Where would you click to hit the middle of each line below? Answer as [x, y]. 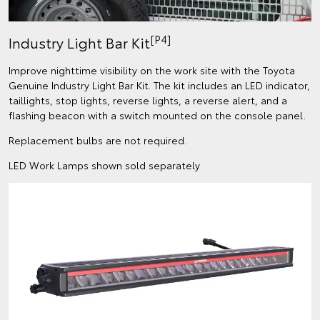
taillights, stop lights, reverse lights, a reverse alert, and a [148, 100]
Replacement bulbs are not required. [97, 140]
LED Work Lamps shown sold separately [104, 165]
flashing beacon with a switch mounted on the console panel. [157, 115]
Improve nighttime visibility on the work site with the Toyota [152, 70]
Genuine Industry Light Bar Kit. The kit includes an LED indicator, [159, 85]
